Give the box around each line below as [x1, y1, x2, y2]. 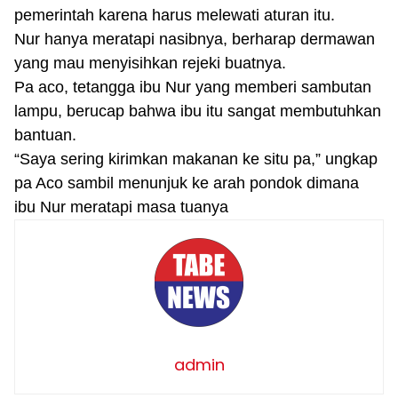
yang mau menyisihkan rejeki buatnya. [14, 53, 291, 72]
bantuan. [14, 125, 81, 144]
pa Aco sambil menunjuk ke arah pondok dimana [14, 173, 359, 192]
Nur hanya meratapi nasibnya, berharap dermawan [14, 29, 375, 48]
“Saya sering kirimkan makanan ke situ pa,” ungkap [14, 149, 378, 168]
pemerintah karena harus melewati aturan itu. [14, 5, 339, 24]
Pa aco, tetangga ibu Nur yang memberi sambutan [14, 77, 371, 96]
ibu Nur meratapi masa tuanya [14, 197, 228, 216]
